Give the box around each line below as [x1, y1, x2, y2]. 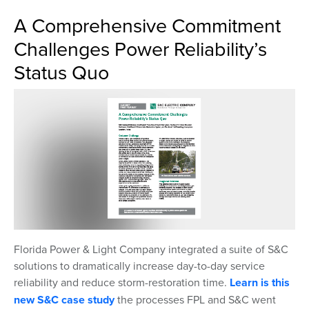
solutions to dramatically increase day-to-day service [14, 258, 265, 273]
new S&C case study [14, 292, 114, 308]
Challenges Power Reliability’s [14, 34, 267, 62]
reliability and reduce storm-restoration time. [14, 275, 230, 290]
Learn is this [230, 275, 290, 290]
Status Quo [14, 58, 109, 86]
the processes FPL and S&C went [114, 292, 276, 307]
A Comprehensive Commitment [14, 11, 281, 39]
